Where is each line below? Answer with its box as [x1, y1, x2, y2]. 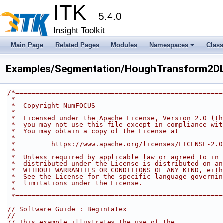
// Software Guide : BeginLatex [7, 205, 127, 213]
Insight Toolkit [53, 26, 105, 35]
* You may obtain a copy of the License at [11, 127, 179, 135]
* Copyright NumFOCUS [11, 102, 95, 109]
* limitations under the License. [11, 179, 143, 187]
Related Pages [55, 41, 99, 49]
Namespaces [149, 41, 188, 49]
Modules [111, 41, 137, 49]
